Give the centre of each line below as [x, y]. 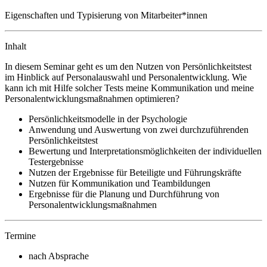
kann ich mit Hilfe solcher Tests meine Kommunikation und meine [129, 88]
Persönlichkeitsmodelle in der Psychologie [108, 119]
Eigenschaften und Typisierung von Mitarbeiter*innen [106, 15]
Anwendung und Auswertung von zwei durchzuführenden [139, 129]
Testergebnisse [56, 162]
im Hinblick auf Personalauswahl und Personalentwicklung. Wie [126, 77]
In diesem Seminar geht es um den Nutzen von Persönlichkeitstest [128, 66]
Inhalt [15, 46]
